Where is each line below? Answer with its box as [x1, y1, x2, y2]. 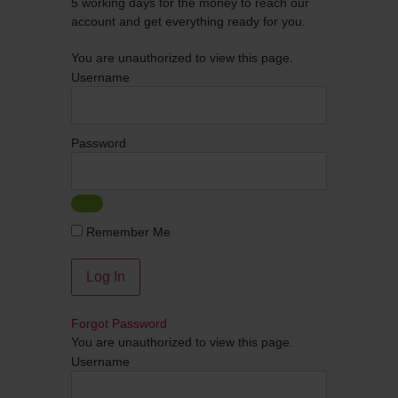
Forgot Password [71, 316, 167, 330]
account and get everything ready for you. [71, 14, 306, 28]
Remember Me [83, 224, 171, 239]
